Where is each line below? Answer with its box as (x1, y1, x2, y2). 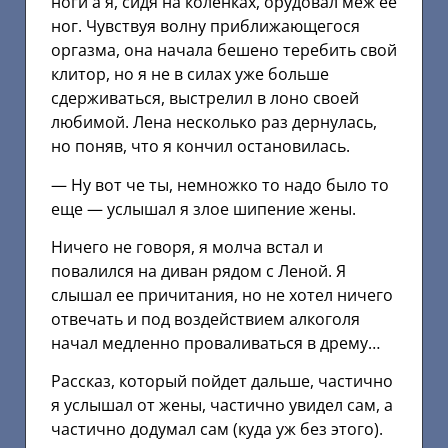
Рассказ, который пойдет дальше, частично (51, 370, 393, 393)
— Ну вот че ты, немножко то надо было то (51, 173, 389, 196)
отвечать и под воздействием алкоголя (51, 307, 360, 330)
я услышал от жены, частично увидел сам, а (51, 394, 393, 417)
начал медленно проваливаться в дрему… (51, 331, 380, 354)
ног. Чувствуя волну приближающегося (51, 15, 360, 38)
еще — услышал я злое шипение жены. (51, 197, 356, 220)
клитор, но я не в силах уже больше (51, 63, 329, 86)
